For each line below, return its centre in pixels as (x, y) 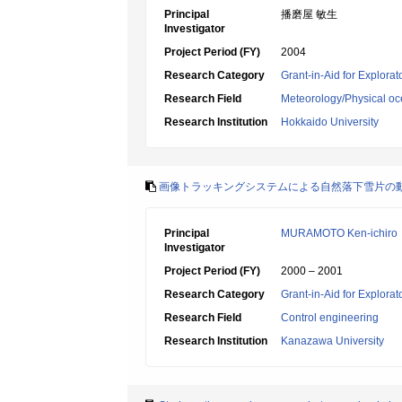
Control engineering (330, 318)
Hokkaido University (330, 122)
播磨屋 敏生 (309, 14)
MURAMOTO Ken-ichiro (339, 233)
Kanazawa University (332, 341)
